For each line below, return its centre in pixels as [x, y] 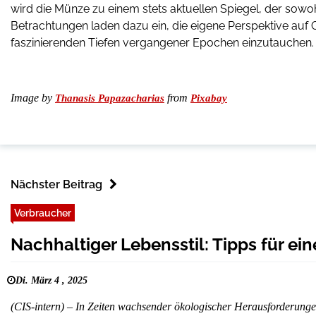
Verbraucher [43, 213]
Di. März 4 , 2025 [51, 280]
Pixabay [209, 98]
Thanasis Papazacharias [110, 98]
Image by [33, 98]
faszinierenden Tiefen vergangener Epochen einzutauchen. [162, 43]
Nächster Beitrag [56, 184]
